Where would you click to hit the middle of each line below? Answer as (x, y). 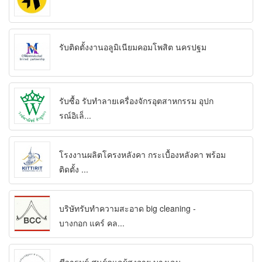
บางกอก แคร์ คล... (92, 223)
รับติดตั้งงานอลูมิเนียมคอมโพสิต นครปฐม (133, 47)
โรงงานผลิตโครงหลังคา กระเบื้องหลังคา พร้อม (142, 155)
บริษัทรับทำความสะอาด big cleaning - (127, 208)
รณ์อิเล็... (75, 116)
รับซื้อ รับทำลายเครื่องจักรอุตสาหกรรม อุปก (136, 101)
